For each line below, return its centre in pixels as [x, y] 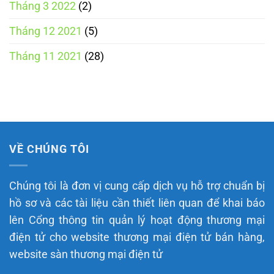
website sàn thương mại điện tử [86, 254]
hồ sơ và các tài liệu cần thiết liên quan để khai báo [137, 203]
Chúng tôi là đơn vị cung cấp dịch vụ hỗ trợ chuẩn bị [137, 186]
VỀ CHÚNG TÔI [49, 149]
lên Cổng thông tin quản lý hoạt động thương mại [137, 220]
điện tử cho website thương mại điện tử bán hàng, [137, 237]
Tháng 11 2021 [46, 56]
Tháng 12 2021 [46, 31]
